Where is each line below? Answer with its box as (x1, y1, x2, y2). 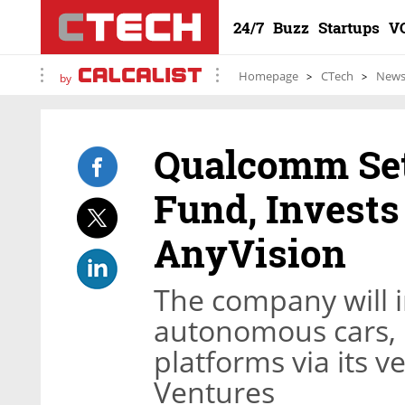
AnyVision (154, 228, 346, 278)
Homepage (239, 68, 298, 84)
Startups (318, 17, 380, 38)
